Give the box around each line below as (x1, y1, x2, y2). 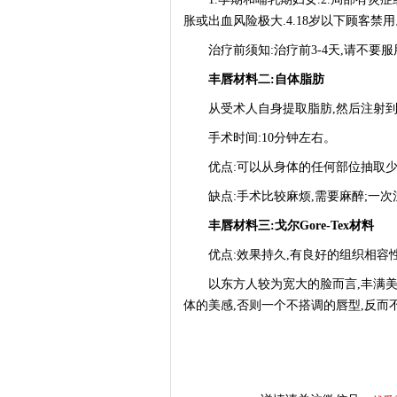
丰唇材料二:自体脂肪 (208, 73, 324, 86)
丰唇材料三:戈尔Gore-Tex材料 (196, 219, 374, 232)
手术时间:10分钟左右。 (183, 131, 336, 144)
